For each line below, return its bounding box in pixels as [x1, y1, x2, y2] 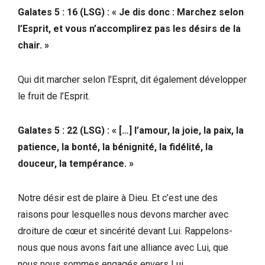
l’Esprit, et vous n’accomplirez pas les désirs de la [18, 22, 241, 34]
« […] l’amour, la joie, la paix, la [112, 124, 244, 136]
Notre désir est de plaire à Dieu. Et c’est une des [18, 192, 218, 203]
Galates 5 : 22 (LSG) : [18, 124, 109, 136]
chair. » [18, 39, 51, 51]
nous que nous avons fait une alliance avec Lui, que [18, 241, 228, 253]
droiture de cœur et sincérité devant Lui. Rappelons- [18, 225, 232, 237]
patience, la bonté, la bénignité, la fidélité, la [18, 141, 213, 153]
